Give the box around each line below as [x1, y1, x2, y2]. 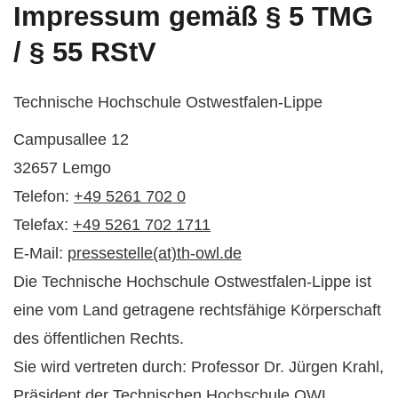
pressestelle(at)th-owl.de [68, 244, 242, 263]
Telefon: [13, 187, 74, 206]
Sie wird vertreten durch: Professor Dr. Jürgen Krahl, [13, 358, 384, 377]
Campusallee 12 [13, 131, 129, 149]
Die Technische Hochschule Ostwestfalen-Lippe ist [13, 273, 371, 291]
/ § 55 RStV [13, 36, 156, 68]
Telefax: [13, 216, 73, 235]
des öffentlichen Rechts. [13, 330, 184, 348]
